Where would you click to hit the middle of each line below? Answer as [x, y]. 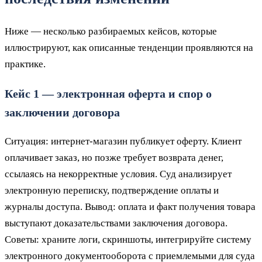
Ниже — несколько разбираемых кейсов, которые [111, 31]
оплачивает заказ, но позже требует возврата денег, [114, 157]
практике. [25, 64]
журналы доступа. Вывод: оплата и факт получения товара [130, 206]
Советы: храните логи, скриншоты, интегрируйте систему [128, 239]
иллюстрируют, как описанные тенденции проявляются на [129, 47]
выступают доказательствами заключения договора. [116, 223]
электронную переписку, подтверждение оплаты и [112, 190]
